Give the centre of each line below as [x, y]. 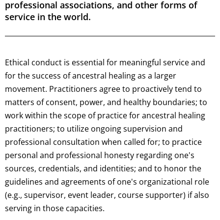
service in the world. [48, 17]
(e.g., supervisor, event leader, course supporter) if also [107, 195]
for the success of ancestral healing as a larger [91, 76]
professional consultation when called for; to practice [103, 142]
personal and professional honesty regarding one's [100, 155]
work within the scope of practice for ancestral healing [105, 116]
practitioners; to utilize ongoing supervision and [94, 129]
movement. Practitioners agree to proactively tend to [103, 89]
